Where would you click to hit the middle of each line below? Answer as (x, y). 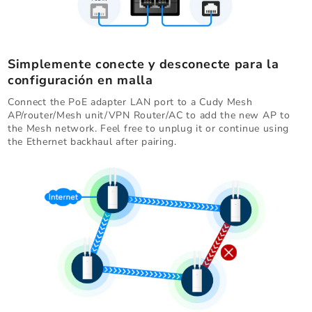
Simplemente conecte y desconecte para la (143, 64)
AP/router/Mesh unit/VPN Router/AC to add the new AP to (149, 115)
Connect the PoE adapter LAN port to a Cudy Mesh (130, 102)
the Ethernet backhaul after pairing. (92, 141)
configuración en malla (80, 80)
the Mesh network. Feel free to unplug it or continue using (149, 128)
